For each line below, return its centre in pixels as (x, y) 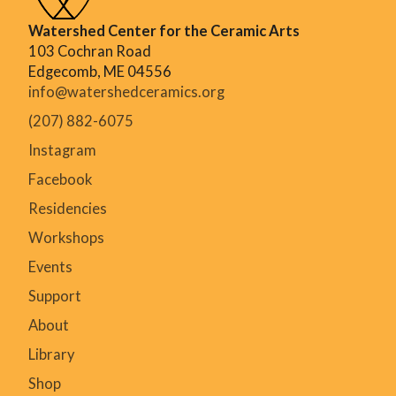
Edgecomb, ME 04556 (100, 71)
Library (51, 354)
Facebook (60, 179)
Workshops (66, 237)
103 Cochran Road (90, 51)
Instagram (62, 150)
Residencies (68, 208)
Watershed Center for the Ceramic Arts (164, 30)
